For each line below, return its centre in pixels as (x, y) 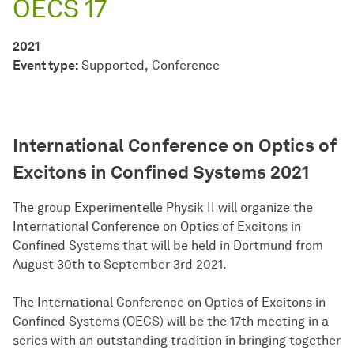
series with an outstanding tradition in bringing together (177, 341)
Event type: (45, 66)
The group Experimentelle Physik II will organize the (163, 208)
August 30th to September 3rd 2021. (120, 265)
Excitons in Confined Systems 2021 (161, 173)
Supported (113, 66)
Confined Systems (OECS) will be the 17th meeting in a (171, 322)
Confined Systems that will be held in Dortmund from (168, 246)
